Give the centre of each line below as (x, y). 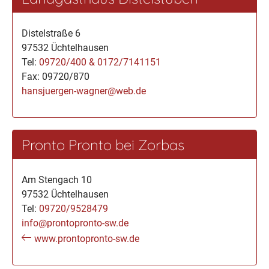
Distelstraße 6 (51, 33)
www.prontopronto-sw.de (86, 239)
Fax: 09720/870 (56, 77)
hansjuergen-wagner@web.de (84, 91)
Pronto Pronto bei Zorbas (103, 145)
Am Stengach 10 (57, 180)
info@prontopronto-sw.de (75, 223)
